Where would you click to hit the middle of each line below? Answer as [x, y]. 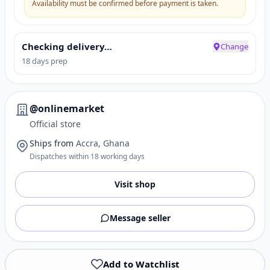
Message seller [140, 218]
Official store [55, 124]
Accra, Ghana [103, 143]
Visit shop [135, 184]
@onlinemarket [67, 108]
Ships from [52, 143]
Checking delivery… [67, 46]
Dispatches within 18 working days [87, 156]
